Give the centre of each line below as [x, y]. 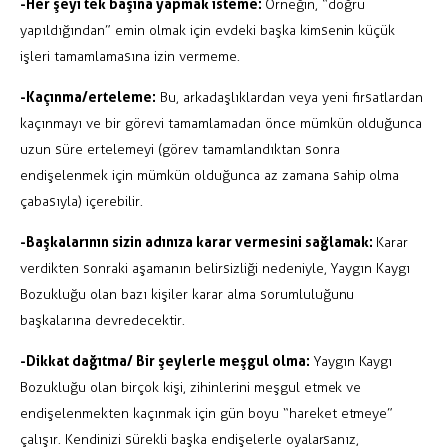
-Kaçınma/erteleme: [88, 97]
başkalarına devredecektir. [102, 321]
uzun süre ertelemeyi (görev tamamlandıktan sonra [180, 150]
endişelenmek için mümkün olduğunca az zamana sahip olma [210, 176]
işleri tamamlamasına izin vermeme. [130, 57]
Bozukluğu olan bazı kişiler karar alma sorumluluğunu [187, 295]
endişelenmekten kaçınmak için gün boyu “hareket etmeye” [207, 414]
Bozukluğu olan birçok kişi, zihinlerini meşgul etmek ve [191, 388]
